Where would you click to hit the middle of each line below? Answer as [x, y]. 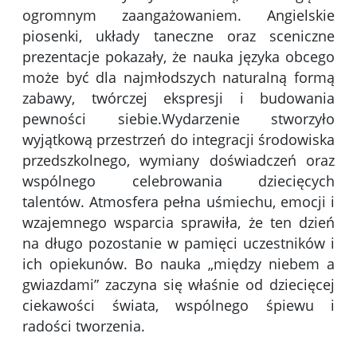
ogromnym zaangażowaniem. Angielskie [178, 15]
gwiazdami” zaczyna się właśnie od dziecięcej [178, 284]
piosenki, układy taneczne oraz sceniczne [178, 35]
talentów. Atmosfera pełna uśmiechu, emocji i [178, 201]
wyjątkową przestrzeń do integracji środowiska [178, 139]
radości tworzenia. [84, 326]
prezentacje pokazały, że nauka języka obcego [178, 56]
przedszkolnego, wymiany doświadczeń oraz [178, 160]
